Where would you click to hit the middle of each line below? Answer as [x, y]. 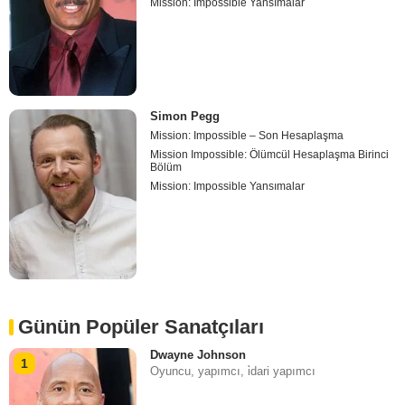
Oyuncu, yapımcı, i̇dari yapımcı [233, 372]
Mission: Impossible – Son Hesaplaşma [247, 136]
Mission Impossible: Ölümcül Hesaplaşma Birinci [270, 155]
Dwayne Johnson [198, 355]
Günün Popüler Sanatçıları [141, 327]
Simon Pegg [185, 117]
